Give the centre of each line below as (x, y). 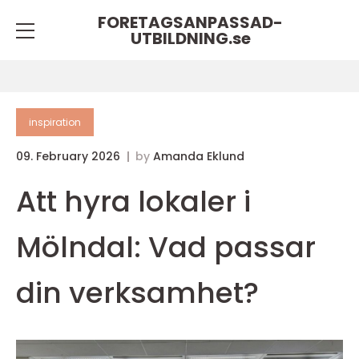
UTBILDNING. (181, 38)
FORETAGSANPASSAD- (191, 22)
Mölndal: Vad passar (166, 247)
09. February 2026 (70, 156)
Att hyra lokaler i (133, 202)
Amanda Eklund (199, 156)
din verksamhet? (137, 293)
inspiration (55, 122)
